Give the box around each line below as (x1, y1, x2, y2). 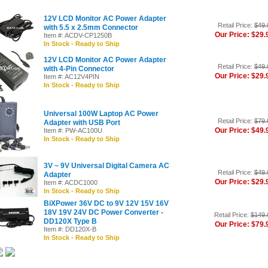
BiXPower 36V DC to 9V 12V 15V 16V (44, 199, 169, 208)
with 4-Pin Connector (44, 64, 114, 73)
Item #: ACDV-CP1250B (44, 31, 112, 39)
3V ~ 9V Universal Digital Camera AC (44, 161, 169, 170)
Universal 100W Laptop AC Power (44, 109, 159, 118)
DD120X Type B (44, 217, 97, 226)
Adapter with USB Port (44, 118, 120, 127)
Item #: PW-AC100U (44, 126, 102, 134)
